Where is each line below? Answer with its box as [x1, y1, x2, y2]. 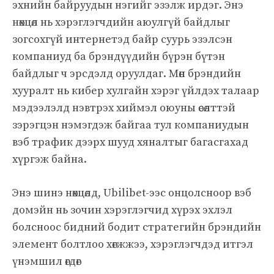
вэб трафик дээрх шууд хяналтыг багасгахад [12, 135, 248, 149]
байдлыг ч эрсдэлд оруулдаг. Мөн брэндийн [12, 66, 241, 81]
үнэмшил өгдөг [12, 254, 81, 268]
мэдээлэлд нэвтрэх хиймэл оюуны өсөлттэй [12, 100, 235, 115]
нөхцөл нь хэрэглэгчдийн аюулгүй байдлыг [12, 15, 230, 29]
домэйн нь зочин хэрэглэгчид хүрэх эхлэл [12, 202, 232, 217]
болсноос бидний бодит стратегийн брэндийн [12, 220, 261, 234]
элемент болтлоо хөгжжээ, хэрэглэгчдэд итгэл [12, 237, 253, 251]
